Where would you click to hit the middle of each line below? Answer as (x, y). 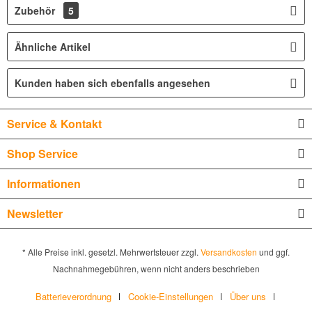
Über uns (248, 297)
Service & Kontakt (54, 124)
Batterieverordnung (73, 297)
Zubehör (36, 10)
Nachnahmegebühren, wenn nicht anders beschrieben (156, 269)
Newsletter (35, 213)
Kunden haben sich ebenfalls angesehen (112, 83)
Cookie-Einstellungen (170, 297)
